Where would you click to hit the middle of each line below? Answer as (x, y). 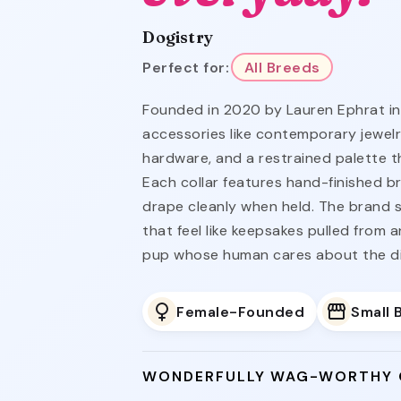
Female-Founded (241, 311)
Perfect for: (186, 67)
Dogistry (178, 37)
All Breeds (282, 67)
